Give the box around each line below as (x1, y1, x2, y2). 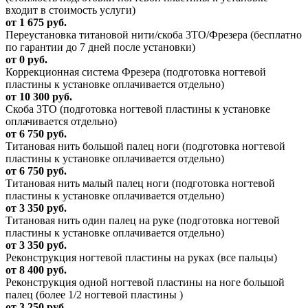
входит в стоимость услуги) (5, 4, 135, 16)
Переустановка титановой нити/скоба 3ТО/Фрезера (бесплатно (5, 29, 302, 41)
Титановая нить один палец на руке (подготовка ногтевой (5, 214, 280, 227)
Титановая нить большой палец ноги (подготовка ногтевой (5, 140, 285, 153)
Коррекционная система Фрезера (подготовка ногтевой (5, 66, 266, 78)
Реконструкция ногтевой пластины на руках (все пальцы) (5, 252, 277, 264)
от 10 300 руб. (5, 91, 72, 103)
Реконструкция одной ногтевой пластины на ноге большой (5, 276, 285, 289)
